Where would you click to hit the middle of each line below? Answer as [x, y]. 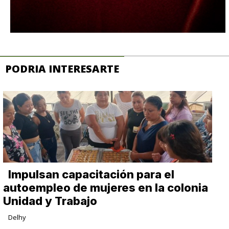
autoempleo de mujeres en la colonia [106, 188]
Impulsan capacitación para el [91, 175]
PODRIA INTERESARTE [62, 69]
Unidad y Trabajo [50, 201]
